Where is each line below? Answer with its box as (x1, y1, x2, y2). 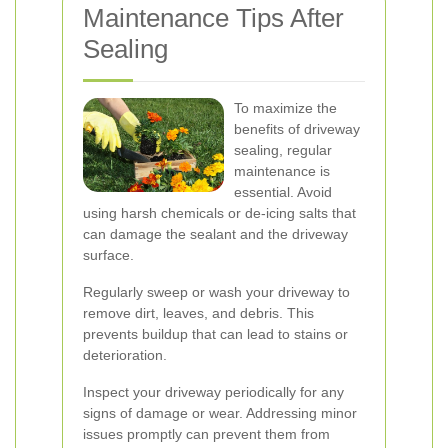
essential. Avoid (234, 184, 332, 200)
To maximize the (234, 100, 337, 116)
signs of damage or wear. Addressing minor (83, 405, 357, 421)
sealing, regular (234, 142, 332, 158)
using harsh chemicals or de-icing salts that (83, 205, 356, 221)
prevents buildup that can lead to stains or (83, 326, 348, 342)
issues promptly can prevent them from (83, 426, 330, 442)
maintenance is (234, 163, 330, 179)
